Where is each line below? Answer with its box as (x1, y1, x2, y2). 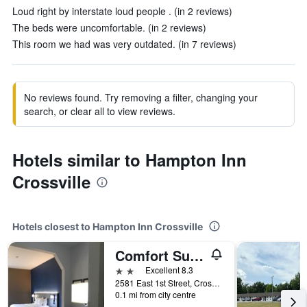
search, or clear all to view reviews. (24, 104, 175, 118)
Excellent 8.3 (145, 264, 193, 275)
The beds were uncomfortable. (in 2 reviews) (12, 21, 206, 34)
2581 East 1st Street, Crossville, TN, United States (212, 277, 220, 288)
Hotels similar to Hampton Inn (12, 148, 247, 171)
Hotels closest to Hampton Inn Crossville (12, 221, 203, 232)
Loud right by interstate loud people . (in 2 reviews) (12, 4, 232, 18)
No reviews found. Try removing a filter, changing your (24, 90, 258, 104)
